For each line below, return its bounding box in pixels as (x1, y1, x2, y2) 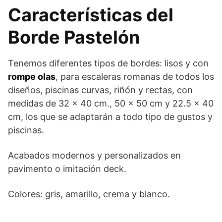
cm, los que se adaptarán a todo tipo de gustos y (8, 111, 213, 122)
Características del (8, 4, 173, 26)
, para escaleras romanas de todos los (55, 71, 214, 82)
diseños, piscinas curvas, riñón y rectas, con (8, 85, 193, 96)
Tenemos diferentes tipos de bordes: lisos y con (8, 58, 209, 69)
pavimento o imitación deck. (8, 164, 129, 174)
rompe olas (8, 71, 55, 82)
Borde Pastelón (8, 26, 140, 49)
